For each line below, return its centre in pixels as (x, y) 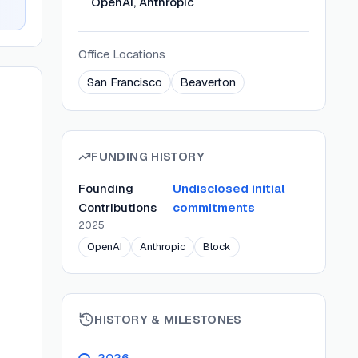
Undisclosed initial (229, 188)
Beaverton (208, 82)
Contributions (118, 207)
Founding (106, 188)
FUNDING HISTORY (148, 156)
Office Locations (122, 54)
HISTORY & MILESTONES (168, 319)
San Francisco (125, 82)
